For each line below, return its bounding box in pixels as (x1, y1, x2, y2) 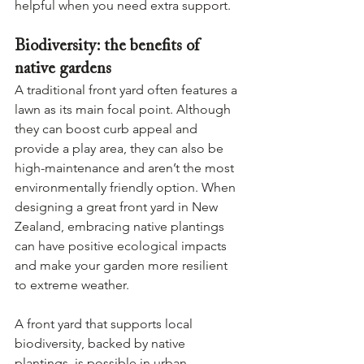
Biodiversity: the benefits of (15, 38, 203, 54)
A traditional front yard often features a (15, 82, 240, 97)
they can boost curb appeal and (15, 121, 201, 136)
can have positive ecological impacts (15, 238, 230, 253)
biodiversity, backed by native (15, 336, 188, 351)
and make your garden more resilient (15, 258, 231, 273)
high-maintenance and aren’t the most (15, 160, 237, 175)
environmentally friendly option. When (15, 180, 239, 195)
